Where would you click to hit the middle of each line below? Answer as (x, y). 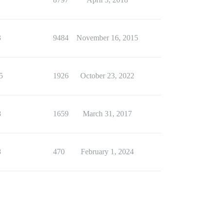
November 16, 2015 (107, 38)
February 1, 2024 (107, 152)
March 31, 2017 (107, 114)
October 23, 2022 (107, 76)
